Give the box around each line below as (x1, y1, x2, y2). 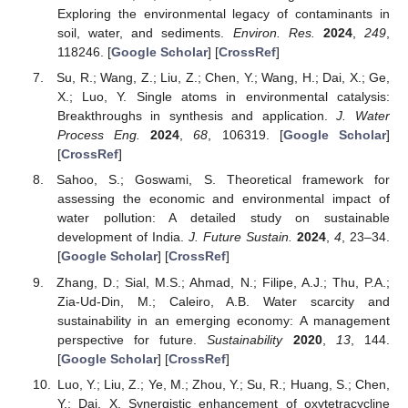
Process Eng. (56, 127, 141, 143)
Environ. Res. (232, 25, 315, 41)
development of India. (56, 229, 189, 245)
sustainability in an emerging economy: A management (56, 312, 390, 328)
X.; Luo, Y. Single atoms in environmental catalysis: (56, 89, 390, 105)
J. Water (336, 108, 391, 124)
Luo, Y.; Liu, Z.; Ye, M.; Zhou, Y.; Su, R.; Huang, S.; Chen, (56, 376, 390, 392)
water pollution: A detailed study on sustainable (56, 210, 390, 226)
